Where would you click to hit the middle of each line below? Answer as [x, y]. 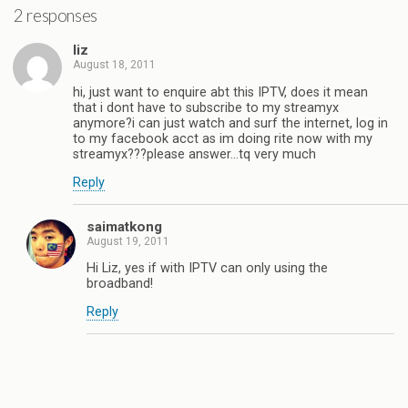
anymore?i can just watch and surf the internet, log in [230, 123]
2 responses [56, 15]
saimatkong [124, 226]
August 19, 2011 [128, 241]
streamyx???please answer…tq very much [194, 154]
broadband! [120, 284]
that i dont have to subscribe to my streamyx [206, 107]
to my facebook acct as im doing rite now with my [223, 138]
